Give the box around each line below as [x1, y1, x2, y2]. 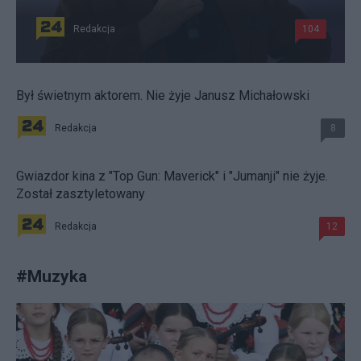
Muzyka [27, 266, 87, 287]
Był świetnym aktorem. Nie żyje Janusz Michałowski [16, 88, 309, 104]
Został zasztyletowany [16, 186, 145, 202]
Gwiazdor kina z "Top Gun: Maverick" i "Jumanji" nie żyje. [16, 168, 328, 185]
